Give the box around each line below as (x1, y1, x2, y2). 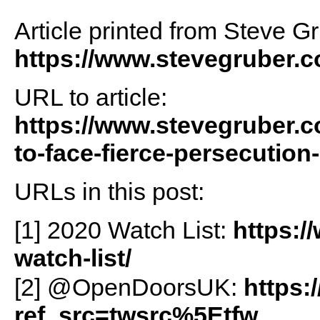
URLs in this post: (14, 177, 204, 205)
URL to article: (14, 83, 167, 111)
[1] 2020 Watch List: (14, 216, 233, 244)
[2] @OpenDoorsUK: (14, 273, 244, 301)
